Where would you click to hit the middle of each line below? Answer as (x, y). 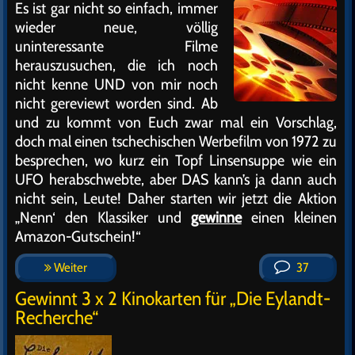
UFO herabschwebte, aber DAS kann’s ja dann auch (176, 179)
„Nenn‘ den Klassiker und (103, 217)
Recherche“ (57, 317)
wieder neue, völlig (116, 27)
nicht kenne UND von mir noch (116, 84)
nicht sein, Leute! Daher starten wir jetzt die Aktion (176, 198)
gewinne (216, 217)
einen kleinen (289, 217)
